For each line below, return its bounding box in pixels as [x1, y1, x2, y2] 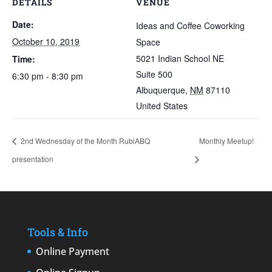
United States [136, 100, 188, 112]
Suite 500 [136, 68, 172, 80]
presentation [12, 153, 53, 164]
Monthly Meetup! [199, 135, 254, 146]
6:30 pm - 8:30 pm [12, 70, 83, 82]
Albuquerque [136, 84, 185, 96]
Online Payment [35, 244, 109, 258]
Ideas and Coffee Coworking [136, 19, 245, 32]
